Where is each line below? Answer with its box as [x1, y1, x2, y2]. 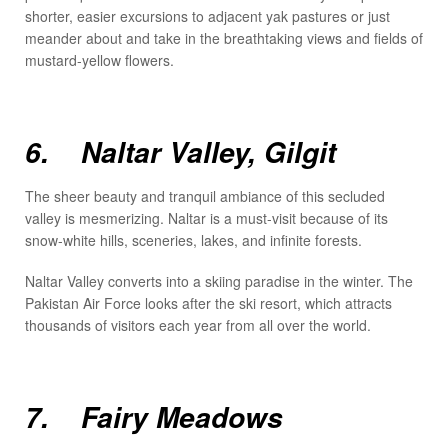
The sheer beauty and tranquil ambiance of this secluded [25, 185, 385, 206]
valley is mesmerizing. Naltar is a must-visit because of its [25, 207, 388, 228]
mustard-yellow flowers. [25, 50, 174, 71]
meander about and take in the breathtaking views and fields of [25, 28, 423, 49]
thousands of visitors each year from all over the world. [25, 315, 371, 336]
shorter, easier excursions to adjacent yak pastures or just [25, 6, 390, 27]
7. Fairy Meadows [25, 397, 283, 438]
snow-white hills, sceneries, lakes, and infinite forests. [25, 229, 362, 250]
